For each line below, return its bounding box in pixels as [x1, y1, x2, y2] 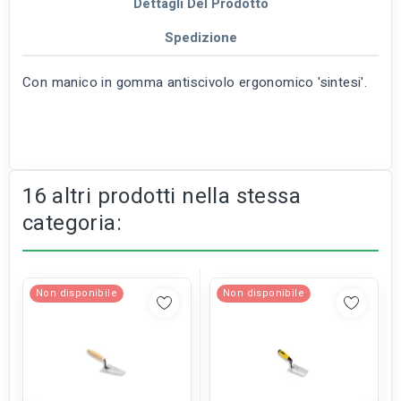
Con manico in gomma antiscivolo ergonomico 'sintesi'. [22, 73, 368, 93]
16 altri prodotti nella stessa [22, 181, 301, 213]
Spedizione [164, 28, 237, 48]
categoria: [22, 208, 123, 240]
